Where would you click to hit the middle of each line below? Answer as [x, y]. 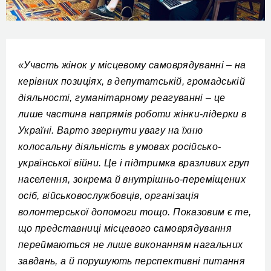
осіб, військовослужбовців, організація [109, 196]
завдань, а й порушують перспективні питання [132, 261]
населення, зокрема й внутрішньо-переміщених [132, 180]
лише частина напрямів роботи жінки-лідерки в [132, 114]
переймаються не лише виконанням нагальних [131, 245]
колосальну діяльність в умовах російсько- [120, 147]
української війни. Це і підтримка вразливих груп [134, 163]
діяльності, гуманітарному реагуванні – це [122, 98]
